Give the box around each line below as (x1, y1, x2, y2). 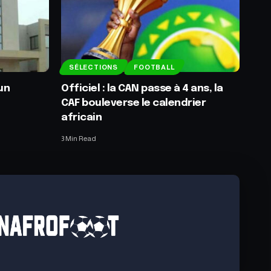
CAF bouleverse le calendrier (61, 97, 206, 108)
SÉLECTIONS (69, 64, 118, 71)
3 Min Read (61, 134, 96, 143)
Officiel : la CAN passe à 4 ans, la (61, 83, 223, 94)
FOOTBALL (134, 64, 175, 71)
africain (61, 112, 102, 123)
